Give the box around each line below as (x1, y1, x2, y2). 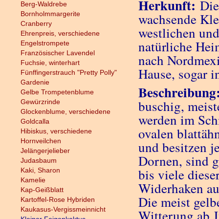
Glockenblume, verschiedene (20, 108, 110, 115)
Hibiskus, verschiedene (20, 127, 92, 135)
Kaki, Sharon (20, 166, 60, 174)
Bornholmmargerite (20, 10, 80, 18)
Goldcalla (20, 117, 49, 125)
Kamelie (20, 176, 45, 184)
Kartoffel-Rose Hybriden (20, 196, 95, 203)
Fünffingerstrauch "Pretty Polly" (20, 68, 117, 76)
